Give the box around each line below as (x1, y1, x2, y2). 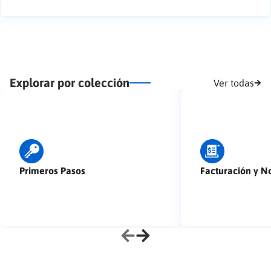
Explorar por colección (10, 76, 129, 90)
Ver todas (214, 77, 254, 88)
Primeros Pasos (19, 165, 85, 176)
